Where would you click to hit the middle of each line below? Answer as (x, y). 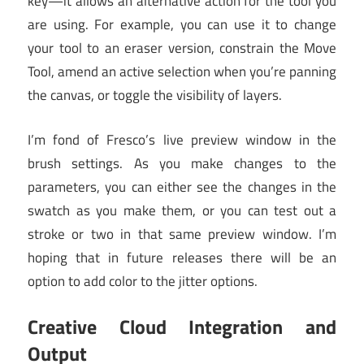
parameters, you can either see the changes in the (182, 186)
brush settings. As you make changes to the (182, 163)
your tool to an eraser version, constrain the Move (182, 48)
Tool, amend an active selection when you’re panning (182, 72)
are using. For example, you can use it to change (182, 25)
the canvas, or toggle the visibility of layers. (155, 95)
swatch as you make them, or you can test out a (182, 210)
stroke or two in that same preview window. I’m (182, 234)
